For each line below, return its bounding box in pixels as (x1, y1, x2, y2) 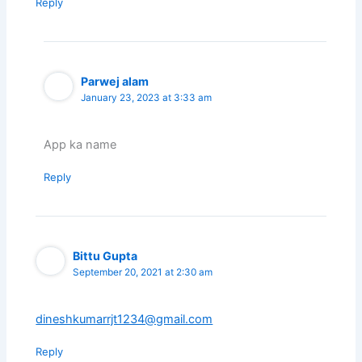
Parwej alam (81, 74, 149, 88)
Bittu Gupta (73, 248, 138, 263)
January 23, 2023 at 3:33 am (81, 91, 213, 103)
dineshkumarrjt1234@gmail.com (36, 312, 213, 327)
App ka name (44, 137, 117, 152)
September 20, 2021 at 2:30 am (73, 266, 213, 278)
